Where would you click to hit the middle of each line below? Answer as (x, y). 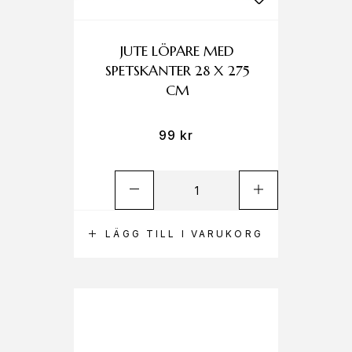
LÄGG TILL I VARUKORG (184, 234)
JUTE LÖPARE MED (178, 51)
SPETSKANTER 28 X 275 (177, 70)
